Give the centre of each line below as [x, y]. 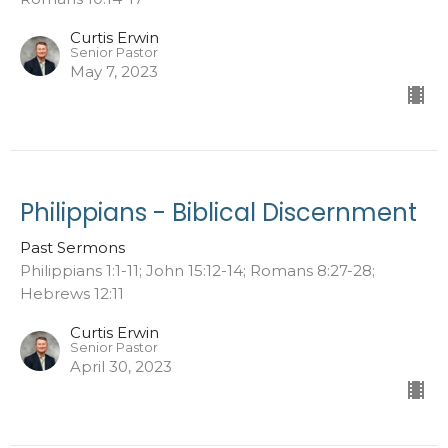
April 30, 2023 [121, 366]
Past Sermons [72, 247]
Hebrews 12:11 [72, 293]
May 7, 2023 [114, 71]
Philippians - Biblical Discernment [218, 212]
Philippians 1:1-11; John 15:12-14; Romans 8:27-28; [197, 270]
